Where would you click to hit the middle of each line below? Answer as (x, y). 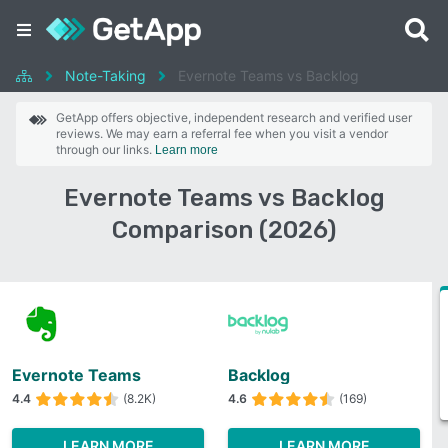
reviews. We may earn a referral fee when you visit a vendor (222, 133)
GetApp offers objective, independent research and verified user (234, 117)
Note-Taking (105, 75)
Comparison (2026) (224, 230)
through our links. (105, 149)
